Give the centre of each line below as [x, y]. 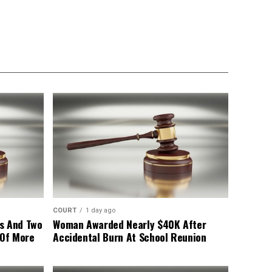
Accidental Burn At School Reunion [130, 237]
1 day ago [101, 211]
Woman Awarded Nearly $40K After [130, 224]
